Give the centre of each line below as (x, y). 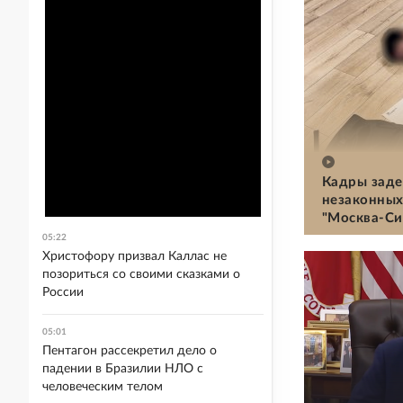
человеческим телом (103, 387)
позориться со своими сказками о (141, 274)
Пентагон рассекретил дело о (130, 351)
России (63, 292)
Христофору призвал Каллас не (134, 256)
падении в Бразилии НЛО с (123, 369)
